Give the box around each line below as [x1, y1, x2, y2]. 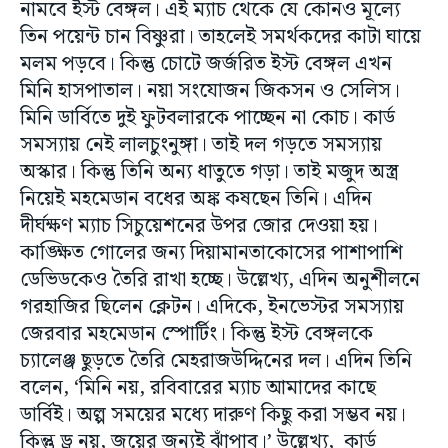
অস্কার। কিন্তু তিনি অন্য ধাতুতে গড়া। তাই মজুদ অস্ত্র [20, 156, 399, 189]
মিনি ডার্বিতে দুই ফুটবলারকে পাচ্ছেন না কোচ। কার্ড [20, 102, 395, 135]
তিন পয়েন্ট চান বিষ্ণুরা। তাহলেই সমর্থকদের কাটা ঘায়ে [20, 21, 421, 54]
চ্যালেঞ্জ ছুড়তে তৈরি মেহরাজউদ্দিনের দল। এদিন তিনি [20, 345, 412, 378]
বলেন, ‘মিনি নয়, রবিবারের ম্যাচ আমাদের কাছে [20, 372, 376, 405]
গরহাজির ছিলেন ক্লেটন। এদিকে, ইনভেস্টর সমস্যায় [20, 291, 404, 324]
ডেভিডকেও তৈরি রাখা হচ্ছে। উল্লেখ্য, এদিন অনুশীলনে [20, 264, 420, 297]
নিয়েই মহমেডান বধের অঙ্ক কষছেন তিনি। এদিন [20, 183, 372, 216]
